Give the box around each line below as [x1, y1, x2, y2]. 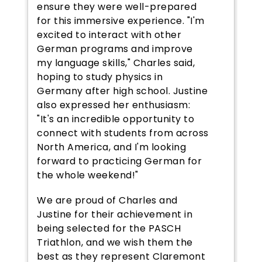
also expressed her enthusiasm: [37, 98, 191, 112]
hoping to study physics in [37, 70, 163, 84]
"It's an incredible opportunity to [37, 112, 195, 126]
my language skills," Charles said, [37, 56, 195, 70]
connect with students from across [37, 126, 209, 140]
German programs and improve [37, 42, 193, 56]
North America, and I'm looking [37, 140, 187, 154]
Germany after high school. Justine [37, 84, 208, 98]
